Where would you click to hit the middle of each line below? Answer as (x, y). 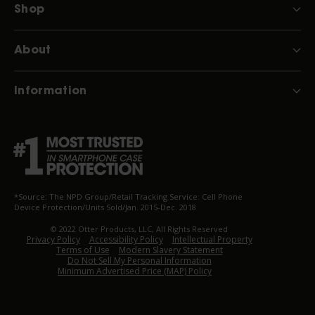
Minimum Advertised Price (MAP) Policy (135, 271)
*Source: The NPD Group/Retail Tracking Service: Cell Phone (128, 197)
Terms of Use (83, 250)
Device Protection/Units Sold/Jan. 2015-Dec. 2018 (105, 207)
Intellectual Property (212, 239)
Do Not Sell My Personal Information (139, 261)
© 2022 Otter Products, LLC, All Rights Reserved (139, 229)
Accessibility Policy (126, 239)
